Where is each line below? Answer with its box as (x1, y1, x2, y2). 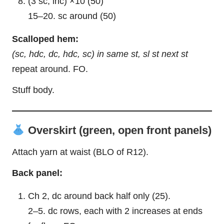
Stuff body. (12, 85, 54, 95)
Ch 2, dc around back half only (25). (28, 190, 170, 201)
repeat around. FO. (12, 64, 88, 74)
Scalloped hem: (12, 34, 78, 44)
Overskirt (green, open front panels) (24, 124, 211, 137)
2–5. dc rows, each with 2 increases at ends (28, 205, 202, 216)
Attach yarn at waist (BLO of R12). (12, 146, 148, 157)
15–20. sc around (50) (28, 11, 116, 21)
